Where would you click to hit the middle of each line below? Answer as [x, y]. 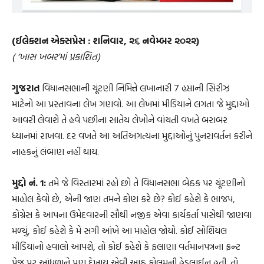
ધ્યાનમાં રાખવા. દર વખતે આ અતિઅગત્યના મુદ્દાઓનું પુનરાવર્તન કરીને [132, 136]
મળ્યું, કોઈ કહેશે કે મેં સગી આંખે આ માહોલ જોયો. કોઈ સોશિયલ [119, 230]
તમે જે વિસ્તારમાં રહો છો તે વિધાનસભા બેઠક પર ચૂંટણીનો [146, 183]
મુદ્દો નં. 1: [29, 183]
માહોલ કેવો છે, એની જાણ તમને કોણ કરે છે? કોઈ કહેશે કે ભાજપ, [123, 199]
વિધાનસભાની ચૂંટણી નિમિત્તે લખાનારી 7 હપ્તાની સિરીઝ [135, 88]
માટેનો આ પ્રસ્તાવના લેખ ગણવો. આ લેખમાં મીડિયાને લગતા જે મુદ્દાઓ [131, 104]
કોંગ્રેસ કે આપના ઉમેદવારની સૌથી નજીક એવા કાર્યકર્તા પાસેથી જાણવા [132, 214]
